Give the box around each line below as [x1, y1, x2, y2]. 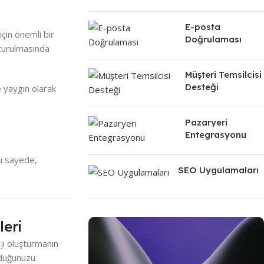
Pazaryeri [184, 117, 227, 128]
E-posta [184, 21, 220, 32]
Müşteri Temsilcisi [184, 69, 262, 80]
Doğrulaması [184, 34, 242, 45]
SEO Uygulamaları [177, 164, 259, 176]
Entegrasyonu [184, 129, 246, 140]
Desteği [184, 81, 219, 93]
